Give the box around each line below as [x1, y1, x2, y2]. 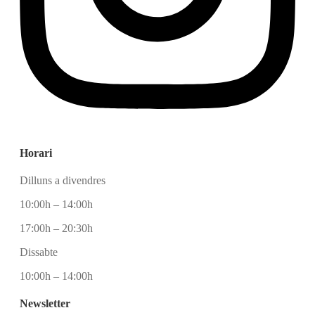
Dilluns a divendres [20, 174, 105, 186]
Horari [20, 146, 52, 159]
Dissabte [20, 245, 58, 258]
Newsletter [20, 297, 70, 310]
